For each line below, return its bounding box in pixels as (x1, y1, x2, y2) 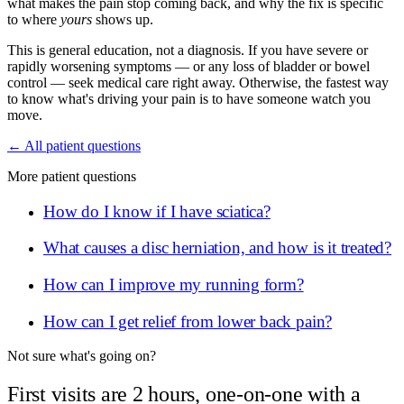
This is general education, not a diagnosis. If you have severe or (7, 41, 368, 58)
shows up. (92, 11, 153, 27)
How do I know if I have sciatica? (43, 201, 271, 221)
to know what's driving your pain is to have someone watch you (7, 90, 371, 106)
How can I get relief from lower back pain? (43, 311, 333, 331)
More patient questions (7, 168, 136, 184)
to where (7, 11, 60, 27)
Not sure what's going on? (7, 348, 156, 364)
